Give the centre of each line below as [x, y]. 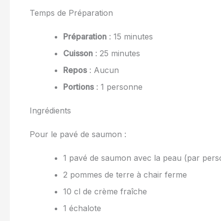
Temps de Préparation [71, 13]
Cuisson [78, 54]
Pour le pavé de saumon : [78, 134]
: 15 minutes [130, 37]
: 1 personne [118, 87]
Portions [78, 87]
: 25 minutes [116, 54]
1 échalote [82, 208]
